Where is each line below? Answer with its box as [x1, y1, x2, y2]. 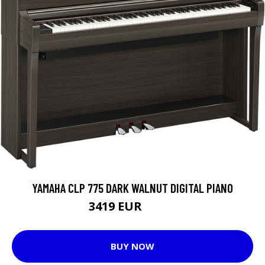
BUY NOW [111, 240, 154, 252]
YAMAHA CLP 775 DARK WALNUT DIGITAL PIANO [32, 180, 233, 195]
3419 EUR [89, 198, 145, 214]
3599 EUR [145, 202, 176, 213]
